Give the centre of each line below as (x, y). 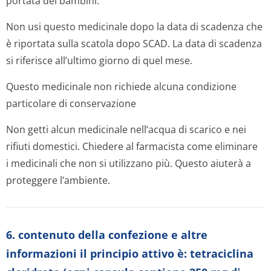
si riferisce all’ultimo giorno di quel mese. (99, 60)
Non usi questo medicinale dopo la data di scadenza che (134, 27)
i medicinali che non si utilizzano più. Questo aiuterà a (129, 163)
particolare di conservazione (71, 103)
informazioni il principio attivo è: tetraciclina (130, 253)
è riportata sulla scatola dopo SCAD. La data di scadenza (134, 44)
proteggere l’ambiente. (58, 180)
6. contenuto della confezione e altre (107, 235)
